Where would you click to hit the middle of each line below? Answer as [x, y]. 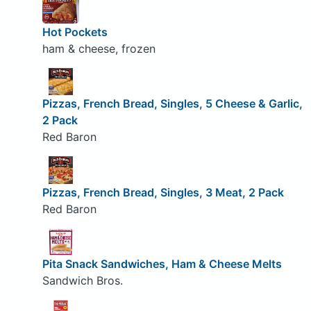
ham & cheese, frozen [99, 48]
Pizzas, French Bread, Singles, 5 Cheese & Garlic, [172, 104]
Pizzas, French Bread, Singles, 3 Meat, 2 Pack [163, 192]
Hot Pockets [75, 32]
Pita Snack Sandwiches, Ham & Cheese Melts [162, 264]
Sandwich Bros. [82, 281]
